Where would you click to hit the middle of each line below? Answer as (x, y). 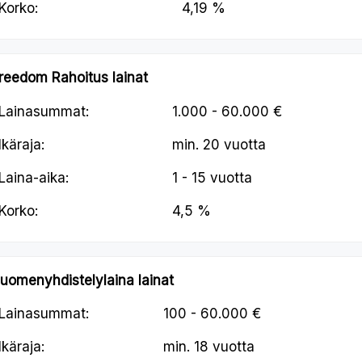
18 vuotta (224, 347)
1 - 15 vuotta (212, 177)
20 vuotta (234, 144)
